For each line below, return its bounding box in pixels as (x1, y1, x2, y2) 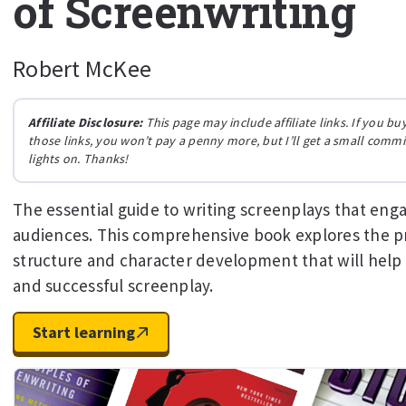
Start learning (33, 322, 135, 343)
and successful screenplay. (13, 275, 214, 296)
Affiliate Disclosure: (28, 114, 143, 130)
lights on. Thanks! (28, 150, 129, 167)
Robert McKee (13, 53, 151, 83)
